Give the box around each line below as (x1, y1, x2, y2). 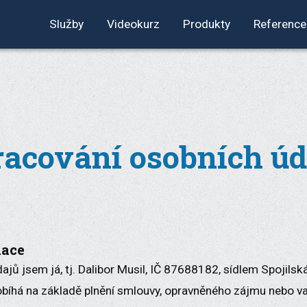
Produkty (183, 17, 230, 32)
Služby (49, 17, 84, 32)
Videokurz (107, 17, 160, 32)
